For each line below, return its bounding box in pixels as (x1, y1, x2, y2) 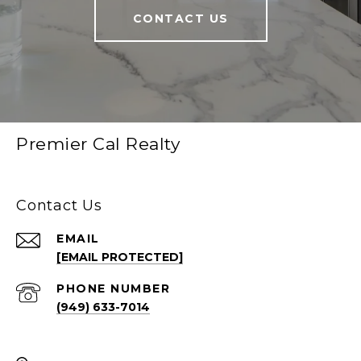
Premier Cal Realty (16, 134, 180, 155)
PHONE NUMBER (56, 281, 170, 297)
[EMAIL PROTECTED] (56, 250, 183, 265)
